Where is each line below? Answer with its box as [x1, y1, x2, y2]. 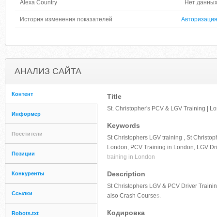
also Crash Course [107, 192, 156, 199]
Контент [12, 91, 33, 97]
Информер [12, 111, 41, 117]
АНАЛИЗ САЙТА [15, 66, 81, 76]
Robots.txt [12, 210, 39, 216]
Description [107, 170, 145, 178]
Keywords [107, 122, 140, 129]
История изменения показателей [20, 16, 112, 23]
